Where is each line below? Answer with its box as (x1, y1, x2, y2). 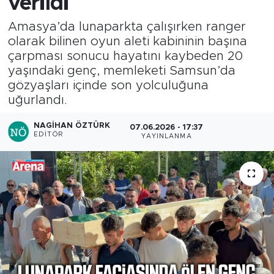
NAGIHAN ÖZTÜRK (34, 122, 111, 130)
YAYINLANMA (141, 133, 192, 139)
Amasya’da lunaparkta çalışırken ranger (7, 20, 246, 33)
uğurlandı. (7, 94, 67, 106)
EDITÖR (34, 131, 63, 138)
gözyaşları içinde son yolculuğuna (7, 79, 209, 92)
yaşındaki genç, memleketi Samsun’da (7, 64, 235, 77)
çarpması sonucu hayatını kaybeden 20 (7, 50, 243, 62)
